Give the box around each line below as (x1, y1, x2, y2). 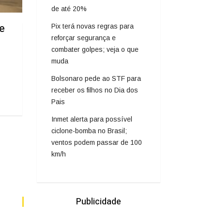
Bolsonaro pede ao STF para (51, 74, 141, 82)
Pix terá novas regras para (51, 22, 134, 30)
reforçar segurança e (51, 33, 116, 42)
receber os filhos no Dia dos (51, 86, 138, 94)
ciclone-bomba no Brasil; (51, 126, 127, 135)
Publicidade (76, 195, 121, 208)
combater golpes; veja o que (51, 45, 139, 53)
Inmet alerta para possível (51, 115, 132, 123)
